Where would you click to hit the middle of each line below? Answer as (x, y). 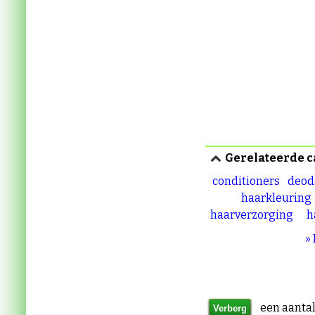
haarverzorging (251, 215)
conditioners (246, 181)
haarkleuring (276, 198)
